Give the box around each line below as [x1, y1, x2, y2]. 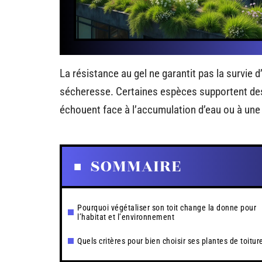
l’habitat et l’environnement [77, 212, 174, 222]
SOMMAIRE [90, 154, 181, 179]
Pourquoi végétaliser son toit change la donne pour [77, 203, 256, 212]
